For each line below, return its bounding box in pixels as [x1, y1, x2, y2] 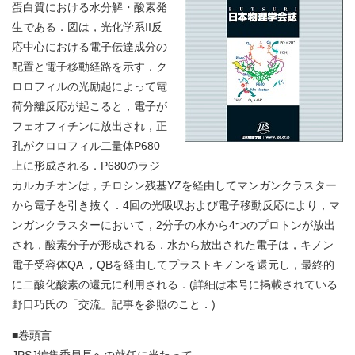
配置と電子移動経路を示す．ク [12, 60, 167, 73]
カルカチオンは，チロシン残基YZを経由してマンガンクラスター [12, 179, 337, 192]
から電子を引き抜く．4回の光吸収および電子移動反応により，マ [12, 199, 340, 212]
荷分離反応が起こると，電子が [12, 100, 167, 113]
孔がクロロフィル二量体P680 [12, 139, 160, 152]
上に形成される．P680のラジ [12, 159, 160, 172]
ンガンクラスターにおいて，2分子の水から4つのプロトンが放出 [12, 219, 335, 231]
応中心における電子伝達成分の [12, 40, 167, 53]
